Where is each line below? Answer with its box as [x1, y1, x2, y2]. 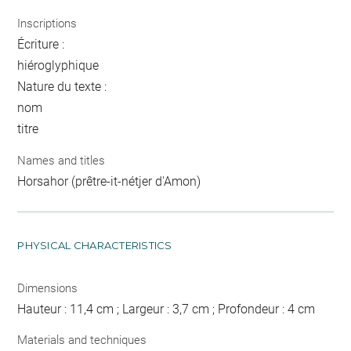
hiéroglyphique [17, 58, 100, 74]
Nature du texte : [17, 79, 107, 95]
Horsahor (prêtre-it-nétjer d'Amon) [17, 173, 201, 189]
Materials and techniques [17, 333, 147, 348]
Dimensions [17, 280, 78, 295]
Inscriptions [17, 16, 78, 31]
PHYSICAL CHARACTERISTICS [17, 238, 172, 251]
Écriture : [17, 37, 65, 52]
